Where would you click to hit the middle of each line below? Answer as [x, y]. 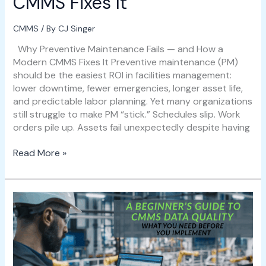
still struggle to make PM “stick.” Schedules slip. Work [126, 115]
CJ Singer [76, 29]
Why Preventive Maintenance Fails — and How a [118, 49]
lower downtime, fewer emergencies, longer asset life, [128, 88]
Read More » [39, 153]
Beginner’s [34, 211]
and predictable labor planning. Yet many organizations [132, 102]
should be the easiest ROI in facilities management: [122, 75]
